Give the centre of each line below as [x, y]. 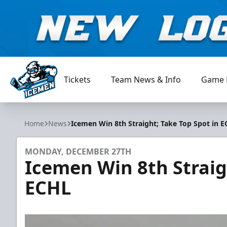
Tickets [78, 80]
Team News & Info [146, 80]
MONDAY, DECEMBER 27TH [78, 152]
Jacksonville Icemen [47, 104]
